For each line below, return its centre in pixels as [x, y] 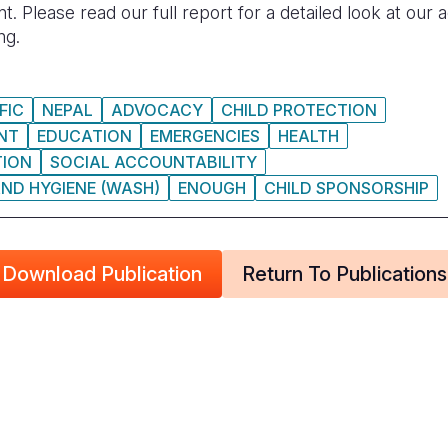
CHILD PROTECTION [299, 110]
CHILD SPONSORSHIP [346, 188]
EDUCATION [84, 136]
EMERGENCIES [205, 136]
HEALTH [308, 136]
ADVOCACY [157, 110]
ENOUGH [212, 188]
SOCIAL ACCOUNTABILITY [153, 162]
